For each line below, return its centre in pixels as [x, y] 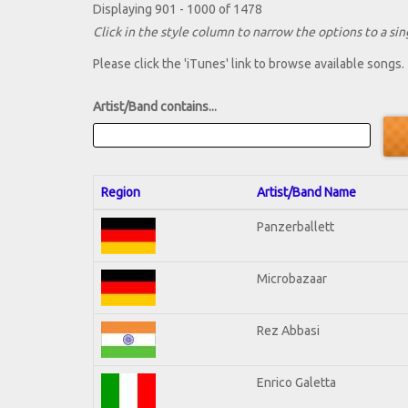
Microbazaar [292, 278]
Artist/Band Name [306, 192]
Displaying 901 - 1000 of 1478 [178, 10]
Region [121, 192]
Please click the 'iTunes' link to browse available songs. [249, 64]
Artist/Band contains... [155, 107]
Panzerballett [296, 226]
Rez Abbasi [288, 330]
